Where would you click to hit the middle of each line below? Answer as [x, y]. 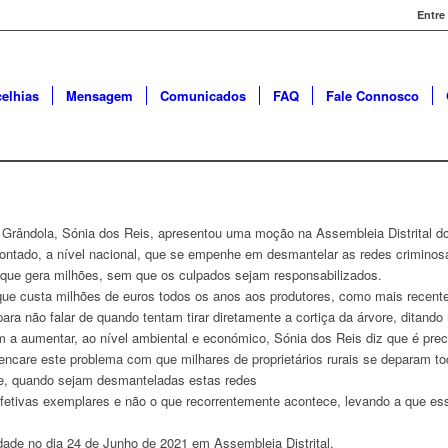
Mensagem [99, 95]
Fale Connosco [372, 95]
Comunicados [203, 95]
